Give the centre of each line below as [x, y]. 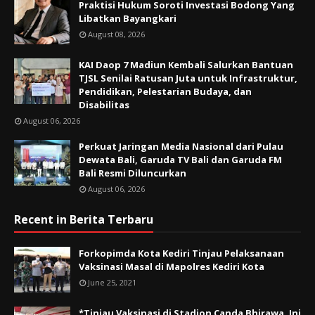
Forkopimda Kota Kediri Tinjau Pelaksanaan [181, 253]
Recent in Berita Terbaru [84, 220]
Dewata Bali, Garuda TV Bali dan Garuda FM [180, 160]
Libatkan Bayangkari [128, 19]
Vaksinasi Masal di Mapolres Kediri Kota [172, 267]
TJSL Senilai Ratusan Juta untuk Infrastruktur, [188, 78]
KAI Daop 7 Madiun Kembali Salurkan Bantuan [186, 65]
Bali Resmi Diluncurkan [133, 173]
